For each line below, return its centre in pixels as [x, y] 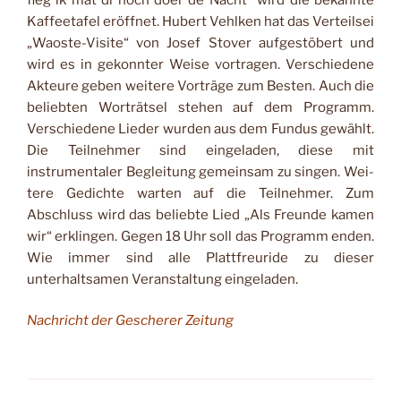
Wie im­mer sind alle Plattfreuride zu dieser [200, 257]
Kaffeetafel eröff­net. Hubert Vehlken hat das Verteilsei [200, 21]
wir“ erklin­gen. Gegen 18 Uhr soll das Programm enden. [200, 236]
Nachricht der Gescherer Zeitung [130, 321]
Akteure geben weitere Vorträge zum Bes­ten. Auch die [200, 85]
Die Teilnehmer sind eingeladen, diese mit [200, 150]
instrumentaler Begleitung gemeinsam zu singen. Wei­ [200, 171]
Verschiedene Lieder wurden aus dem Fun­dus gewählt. [200, 128]
